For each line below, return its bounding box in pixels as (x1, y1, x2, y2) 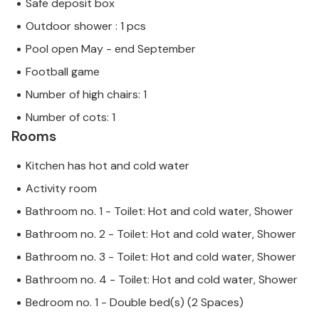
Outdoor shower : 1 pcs (26, 19, 146, 34)
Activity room (26, 181, 97, 197)
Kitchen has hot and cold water (26, 158, 189, 174)
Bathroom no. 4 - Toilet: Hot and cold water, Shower (26, 272, 298, 288)
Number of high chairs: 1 (26, 87, 147, 103)
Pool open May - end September (26, 41, 196, 57)
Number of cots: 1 (26, 110, 115, 125)
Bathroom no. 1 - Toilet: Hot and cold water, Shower (26, 204, 293, 219)
